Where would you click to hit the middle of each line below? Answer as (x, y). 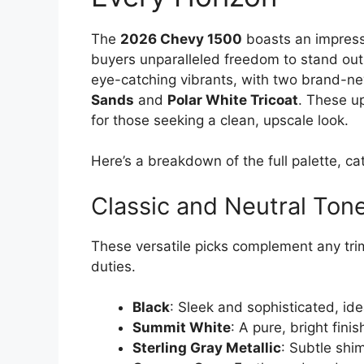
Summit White (182, 328)
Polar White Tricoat (233, 100)
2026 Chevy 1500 (181, 39)
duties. (113, 266)
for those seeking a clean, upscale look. (220, 120)
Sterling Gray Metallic (207, 348)
